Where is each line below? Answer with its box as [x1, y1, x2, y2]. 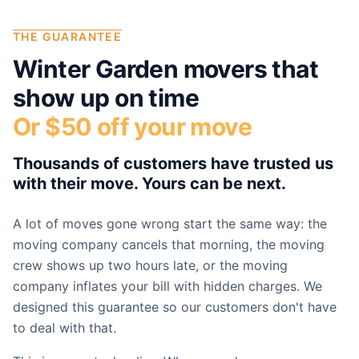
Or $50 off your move [13, 112, 252, 141]
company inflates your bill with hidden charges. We [13, 278, 322, 294]
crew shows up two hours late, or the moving [13, 257, 288, 273]
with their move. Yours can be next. [13, 174, 286, 193]
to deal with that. [13, 320, 116, 336]
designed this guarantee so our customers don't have [13, 299, 337, 315]
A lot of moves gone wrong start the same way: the [13, 216, 327, 232]
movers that [178, 54, 319, 83]
